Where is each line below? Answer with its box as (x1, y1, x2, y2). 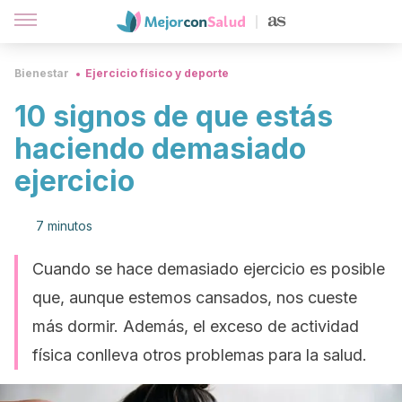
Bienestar (14, 66, 69, 80)
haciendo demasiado (14, 131, 306, 166)
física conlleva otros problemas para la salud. (32, 345, 367, 364)
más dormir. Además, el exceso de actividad (32, 317, 359, 336)
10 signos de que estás (14, 99, 333, 134)
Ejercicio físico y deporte (85, 66, 229, 80)
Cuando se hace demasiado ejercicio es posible (32, 259, 385, 278)
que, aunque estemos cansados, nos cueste (32, 288, 357, 307)
